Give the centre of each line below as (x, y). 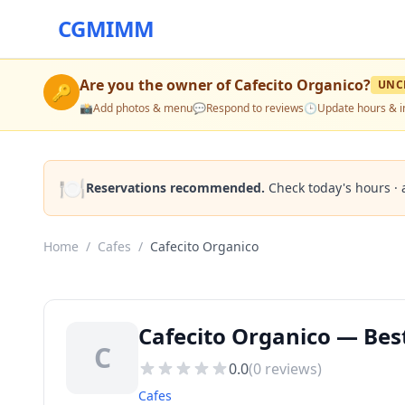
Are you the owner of (157, 85)
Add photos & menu (143, 108)
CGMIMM (106, 28)
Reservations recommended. (175, 188)
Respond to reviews (255, 108)
